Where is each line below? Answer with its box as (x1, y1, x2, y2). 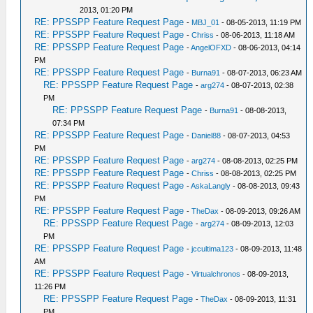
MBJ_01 (191, 18, 220, 27)
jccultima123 (191, 245, 234, 253)
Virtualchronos (191, 270, 241, 278)
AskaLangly (191, 182, 231, 190)
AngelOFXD (191, 43, 232, 52)
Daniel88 (191, 131, 221, 140)
